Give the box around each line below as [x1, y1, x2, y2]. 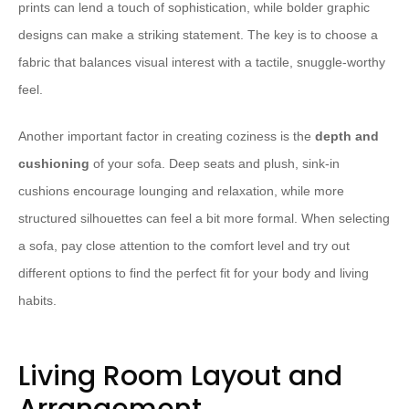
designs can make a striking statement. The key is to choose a [18, 27, 378, 42]
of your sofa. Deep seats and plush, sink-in [89, 156, 340, 171]
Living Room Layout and [18, 357, 342, 395]
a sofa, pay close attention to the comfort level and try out [18, 238, 350, 253]
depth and [315, 129, 379, 143]
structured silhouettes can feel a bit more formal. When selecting [18, 211, 390, 225]
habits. [18, 293, 57, 308]
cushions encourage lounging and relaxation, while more [18, 184, 344, 198]
